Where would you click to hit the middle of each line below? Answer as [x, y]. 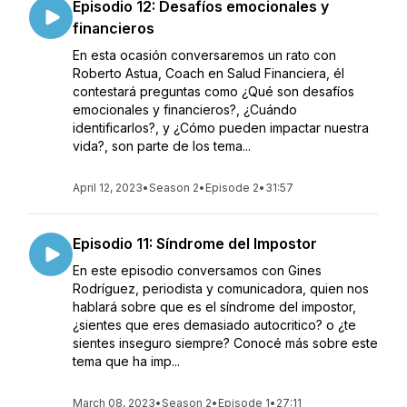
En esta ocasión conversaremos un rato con [204, 55]
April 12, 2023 [108, 188]
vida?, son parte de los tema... [162, 146]
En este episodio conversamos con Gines [197, 270]
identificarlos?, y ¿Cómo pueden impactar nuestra [221, 128]
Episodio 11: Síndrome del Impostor [195, 243]
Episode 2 [232, 188]
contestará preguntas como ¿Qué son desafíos [213, 91]
